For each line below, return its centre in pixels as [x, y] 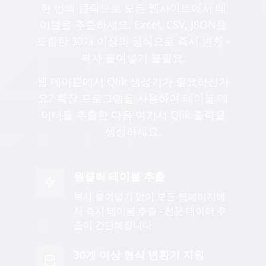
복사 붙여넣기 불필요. [133, 58]
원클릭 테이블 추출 [119, 177]
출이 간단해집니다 [113, 225]
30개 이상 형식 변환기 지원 [139, 255]
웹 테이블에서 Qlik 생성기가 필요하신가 [133, 82]
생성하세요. [133, 132]
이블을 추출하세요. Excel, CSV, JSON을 [133, 25]
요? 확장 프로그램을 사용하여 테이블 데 [133, 98]
